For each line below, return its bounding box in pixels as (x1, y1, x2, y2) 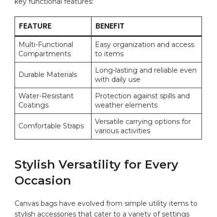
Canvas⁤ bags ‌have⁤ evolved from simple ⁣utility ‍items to (15, 199, 198, 208)
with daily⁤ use (95, 75, 141, 84)
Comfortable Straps (18, 121, 84, 130)
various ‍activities (95, 126, 151, 135)
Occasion (15, 173, 72, 187)
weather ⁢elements (95, 100, 158, 109)
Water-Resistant (18, 91, 74, 100)
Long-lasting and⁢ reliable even (95, 65, 197, 75)
